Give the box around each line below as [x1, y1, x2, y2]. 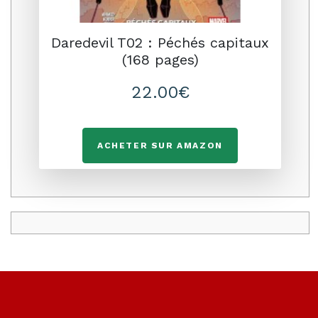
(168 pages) [121, 51, 199, 68]
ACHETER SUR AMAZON [97, 141, 223, 150]
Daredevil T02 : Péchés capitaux [51, 34, 269, 51]
